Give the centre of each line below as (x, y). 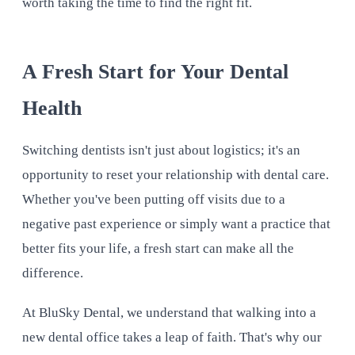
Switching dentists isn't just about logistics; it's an (161, 151)
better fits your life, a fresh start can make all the (158, 249)
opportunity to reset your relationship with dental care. (176, 175)
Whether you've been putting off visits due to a (154, 200)
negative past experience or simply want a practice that (176, 224)
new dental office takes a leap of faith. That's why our (172, 338)
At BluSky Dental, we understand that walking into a (169, 313)
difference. (53, 273)
